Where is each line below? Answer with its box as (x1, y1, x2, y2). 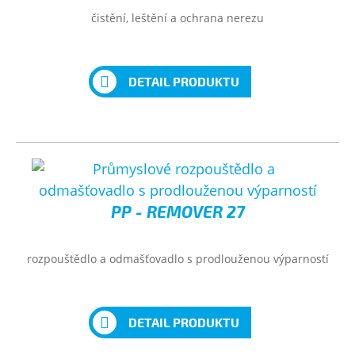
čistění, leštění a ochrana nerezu (91, 10, 264, 25)
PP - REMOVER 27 (110, 201, 245, 221)
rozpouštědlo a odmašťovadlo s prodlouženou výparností (26, 251, 329, 266)
